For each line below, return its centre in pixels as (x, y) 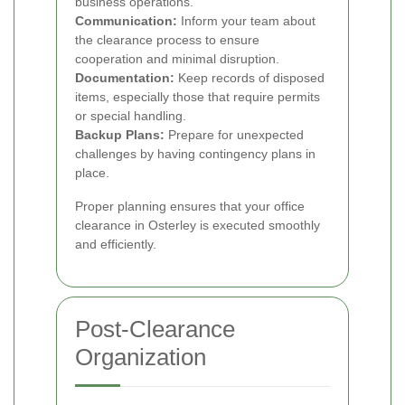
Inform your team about (246, 20)
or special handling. (131, 115)
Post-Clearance (155, 329)
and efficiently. (116, 244)
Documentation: (125, 77)
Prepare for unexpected (234, 134)
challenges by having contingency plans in (195, 153)
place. (92, 172)
